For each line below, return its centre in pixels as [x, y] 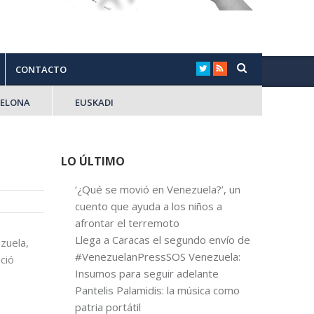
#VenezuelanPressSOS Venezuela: [157, 257]
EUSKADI [94, 102]
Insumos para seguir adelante [146, 273]
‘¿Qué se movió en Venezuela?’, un [157, 189]
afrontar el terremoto [127, 223]
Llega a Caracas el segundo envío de [162, 240]
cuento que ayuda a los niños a [148, 206]
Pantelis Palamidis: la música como [157, 290]
